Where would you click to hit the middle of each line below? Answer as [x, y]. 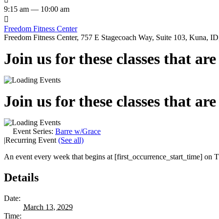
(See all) [71, 140]
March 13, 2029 [48, 207]
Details [21, 177]
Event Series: [34, 131]
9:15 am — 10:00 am [37, 9]
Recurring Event [32, 140]
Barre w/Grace [78, 131]
